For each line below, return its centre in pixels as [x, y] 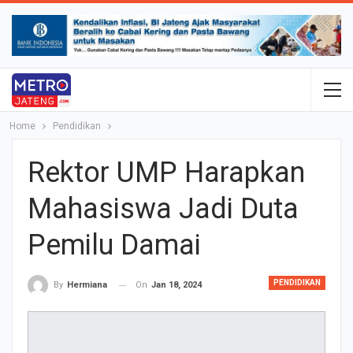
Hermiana [87, 285]
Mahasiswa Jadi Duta [163, 209]
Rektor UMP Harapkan [166, 173]
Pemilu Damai [114, 245]
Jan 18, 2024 [176, 285]
